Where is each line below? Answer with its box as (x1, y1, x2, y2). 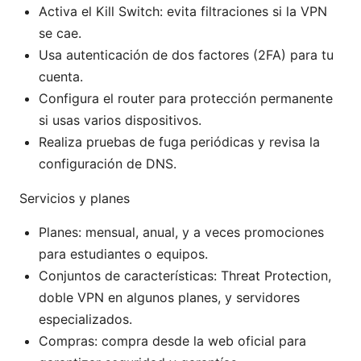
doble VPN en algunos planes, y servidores (39, 289, 300, 306)
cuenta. (39, 68, 83, 85)
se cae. (39, 25, 81, 42)
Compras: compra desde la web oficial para (39, 333, 306, 350)
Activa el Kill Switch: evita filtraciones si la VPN (39, 3, 327, 20)
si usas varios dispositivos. (39, 112, 201, 129)
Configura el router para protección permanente (39, 90, 333, 107)
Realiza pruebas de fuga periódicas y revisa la (39, 134, 320, 151)
